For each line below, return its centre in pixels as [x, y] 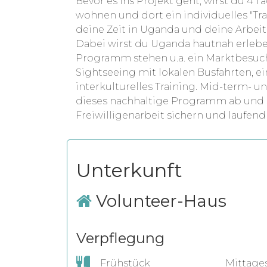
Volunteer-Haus [159, 201]
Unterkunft [129, 170]
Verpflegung [120, 238]
